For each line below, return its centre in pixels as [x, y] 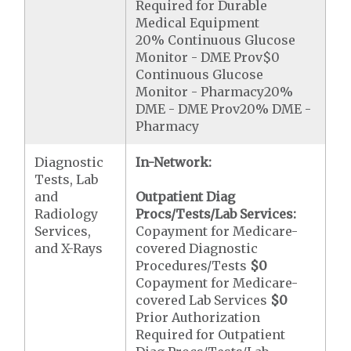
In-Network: [174, 162]
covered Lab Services [203, 300]
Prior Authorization [198, 317]
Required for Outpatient [211, 335]
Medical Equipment [198, 23]
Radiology [67, 214]
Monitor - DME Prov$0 [208, 57]
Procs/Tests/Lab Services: [216, 214]
